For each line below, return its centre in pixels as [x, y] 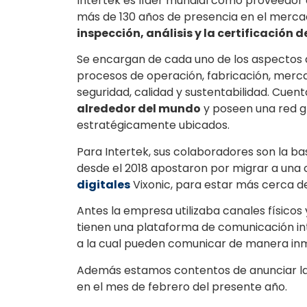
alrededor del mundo [139, 109]
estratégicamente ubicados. [155, 125]
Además [100, 270]
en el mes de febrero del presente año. [182, 286]
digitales [103, 184]
